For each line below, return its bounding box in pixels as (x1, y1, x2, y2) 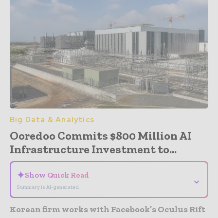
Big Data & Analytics (10, 115, 94, 125)
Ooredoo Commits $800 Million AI (10, 128, 192, 143)
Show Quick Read (25, 170, 89, 180)
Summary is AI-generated (17, 184, 79, 191)
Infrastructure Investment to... (10, 142, 177, 157)
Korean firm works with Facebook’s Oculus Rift (10, 204, 205, 215)
